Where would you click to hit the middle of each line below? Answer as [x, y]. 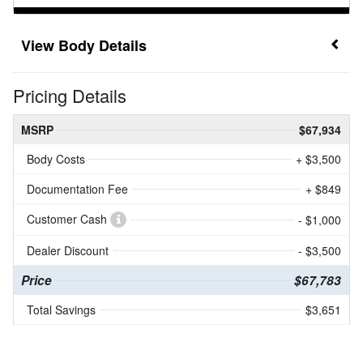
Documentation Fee [77, 189]
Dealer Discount [68, 251]
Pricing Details [70, 96]
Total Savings [61, 310]
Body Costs [56, 159]
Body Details [102, 46]
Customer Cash [68, 219]
